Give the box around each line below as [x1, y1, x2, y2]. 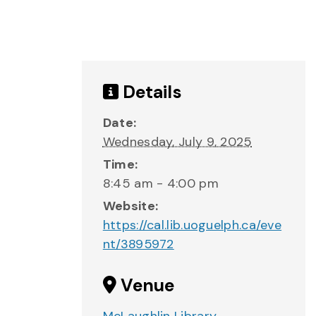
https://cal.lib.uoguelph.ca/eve [102, 217, 282, 233]
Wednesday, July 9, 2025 [102, 133, 253, 150]
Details [118, 80, 182, 104]
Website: [102, 197, 159, 214]
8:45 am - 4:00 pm [102, 175, 219, 192]
